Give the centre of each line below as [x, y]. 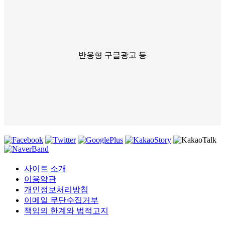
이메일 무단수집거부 [61, 200]
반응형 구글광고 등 [113, 55]
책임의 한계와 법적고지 [66, 210]
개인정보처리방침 [56, 189]
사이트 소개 [45, 168]
